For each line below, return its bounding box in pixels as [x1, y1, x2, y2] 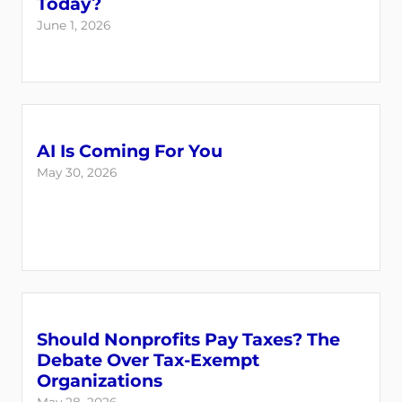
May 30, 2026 [37, 165, 117, 179]
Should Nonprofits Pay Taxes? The [37, 328, 340, 350]
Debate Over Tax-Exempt [37, 349, 259, 371]
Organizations [37, 370, 162, 391]
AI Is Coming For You [37, 140, 223, 162]
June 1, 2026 [37, 18, 110, 32]
